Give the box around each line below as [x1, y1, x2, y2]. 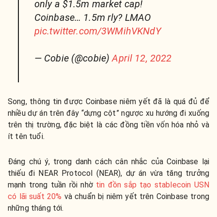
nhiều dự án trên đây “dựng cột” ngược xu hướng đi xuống [8, 108, 209, 118]
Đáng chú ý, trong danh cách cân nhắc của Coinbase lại [8, 157, 209, 167]
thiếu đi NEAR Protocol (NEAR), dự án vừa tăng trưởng [8, 169, 209, 178]
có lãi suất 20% [8, 192, 62, 201]
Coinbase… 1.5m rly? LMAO [34, 12, 151, 24]
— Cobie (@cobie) [34, 52, 112, 64]
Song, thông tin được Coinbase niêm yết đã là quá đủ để [8, 97, 209, 107]
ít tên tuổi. [8, 132, 45, 141]
